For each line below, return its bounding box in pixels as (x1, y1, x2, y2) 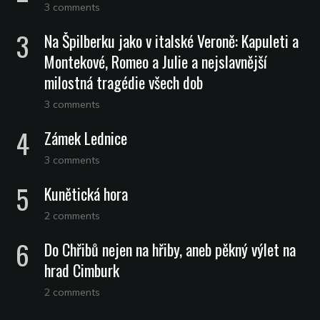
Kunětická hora (44, 181, 129, 205)
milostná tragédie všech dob (44, 70, 204, 94)
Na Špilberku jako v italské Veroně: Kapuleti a (44, 29, 299, 52)
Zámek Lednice (44, 126, 128, 149)
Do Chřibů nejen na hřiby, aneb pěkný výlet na (44, 237, 296, 261)
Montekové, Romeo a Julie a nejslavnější (44, 49, 268, 73)
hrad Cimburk (44, 258, 120, 281)
